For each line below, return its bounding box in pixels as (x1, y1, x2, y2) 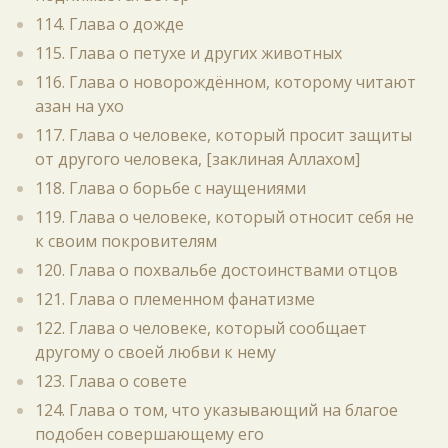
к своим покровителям (35, 230, 217, 252)
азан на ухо (35, 95, 124, 117)
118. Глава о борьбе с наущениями (35, 177, 306, 199)
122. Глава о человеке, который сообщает (35, 317, 367, 339)
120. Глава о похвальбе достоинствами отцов (35, 259, 398, 281)
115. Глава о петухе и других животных (35, 42, 342, 64)
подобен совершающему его (35, 423, 264, 445)
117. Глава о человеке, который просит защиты (35, 124, 412, 146)
